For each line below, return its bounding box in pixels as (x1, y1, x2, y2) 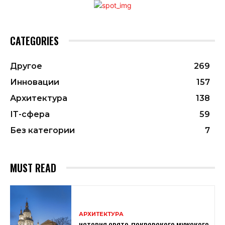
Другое (10, 61, 42, 71)
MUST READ (10, 160, 56, 175)
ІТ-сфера (10, 109, 50, 119)
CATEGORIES (10, 33, 59, 48)
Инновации (10, 77, 59, 87)
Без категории (10, 125, 75, 135)
